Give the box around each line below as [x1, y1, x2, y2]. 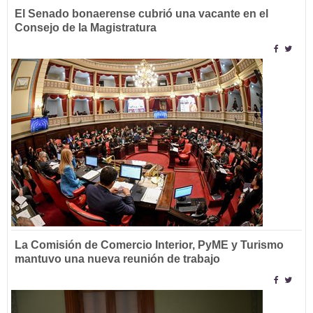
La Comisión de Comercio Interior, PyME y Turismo [15, 238, 284, 251]
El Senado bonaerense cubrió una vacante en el [15, 7, 268, 20]
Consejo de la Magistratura [15, 21, 156, 34]
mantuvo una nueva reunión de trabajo [15, 252, 220, 265]
